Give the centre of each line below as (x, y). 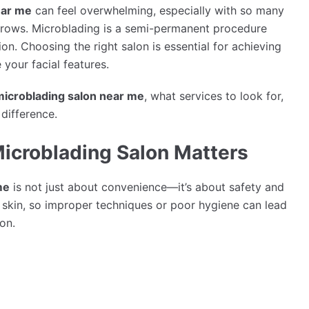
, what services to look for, (214, 96)
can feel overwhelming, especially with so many (158, 11)
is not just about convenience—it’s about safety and (147, 187)
